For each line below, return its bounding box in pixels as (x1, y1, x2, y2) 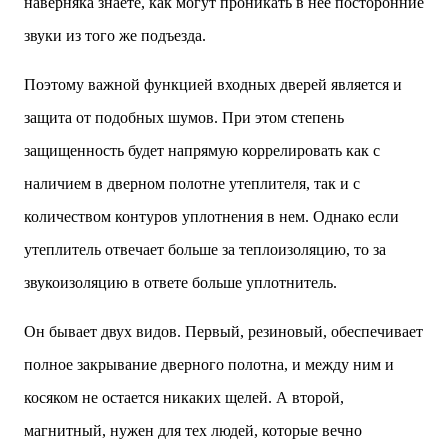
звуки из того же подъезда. (24, 27, 206, 44)
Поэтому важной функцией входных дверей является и (24, 76, 402, 93)
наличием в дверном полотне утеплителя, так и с (24, 175, 360, 192)
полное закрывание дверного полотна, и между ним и (24, 356, 394, 373)
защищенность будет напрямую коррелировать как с (24, 142, 380, 159)
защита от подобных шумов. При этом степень (24, 109, 344, 126)
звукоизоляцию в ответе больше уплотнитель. (24, 274, 337, 291)
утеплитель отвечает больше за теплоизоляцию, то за (24, 241, 386, 258)
